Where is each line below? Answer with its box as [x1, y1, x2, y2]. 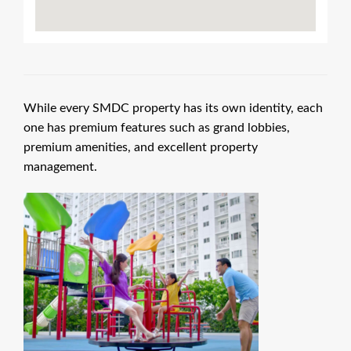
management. [24, 160, 97, 173]
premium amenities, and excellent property [24, 140, 258, 154]
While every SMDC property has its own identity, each [24, 101, 323, 114]
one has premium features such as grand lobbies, [24, 121, 290, 134]
